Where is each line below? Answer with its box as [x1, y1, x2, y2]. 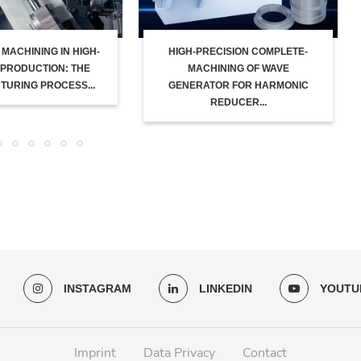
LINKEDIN [198, 281, 252, 295]
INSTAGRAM [63, 281, 131, 295]
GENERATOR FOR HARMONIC [168, 80, 309, 92]
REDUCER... [210, 97, 267, 109]
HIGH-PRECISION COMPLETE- [168, 46, 309, 58]
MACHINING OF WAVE [187, 63, 289, 75]
